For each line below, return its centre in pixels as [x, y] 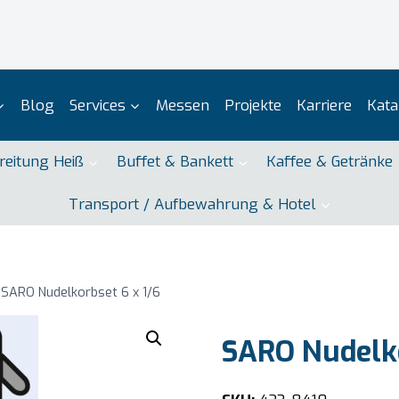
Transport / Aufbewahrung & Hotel [192, 204]
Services [97, 105]
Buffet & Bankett [175, 162]
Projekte [252, 105]
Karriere [324, 105]
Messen [182, 105]
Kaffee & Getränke [330, 162]
